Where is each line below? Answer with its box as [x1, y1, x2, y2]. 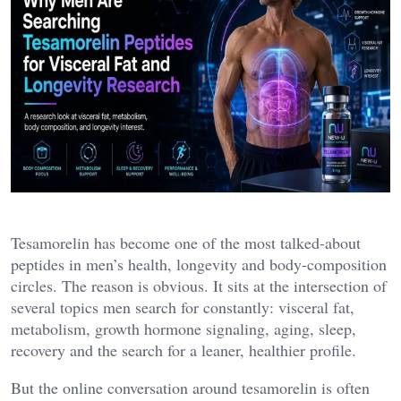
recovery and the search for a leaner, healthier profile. [11, 338, 356, 361]
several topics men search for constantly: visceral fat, [11, 295, 354, 318]
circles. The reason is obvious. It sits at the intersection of [11, 274, 387, 296]
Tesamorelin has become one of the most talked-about [11, 231, 361, 253]
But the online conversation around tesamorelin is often [11, 376, 370, 398]
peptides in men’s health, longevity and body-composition [11, 252, 387, 275]
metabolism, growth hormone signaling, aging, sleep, [11, 317, 356, 339]
